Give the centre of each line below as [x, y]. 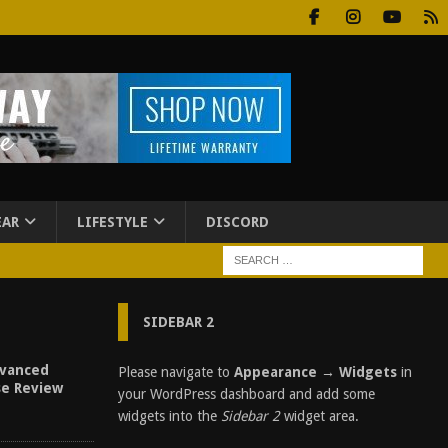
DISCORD [237, 222]
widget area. [319, 416]
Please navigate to [175, 372]
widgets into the [169, 416]
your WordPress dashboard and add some [246, 394]
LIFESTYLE [112, 222]
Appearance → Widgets [315, 372]
